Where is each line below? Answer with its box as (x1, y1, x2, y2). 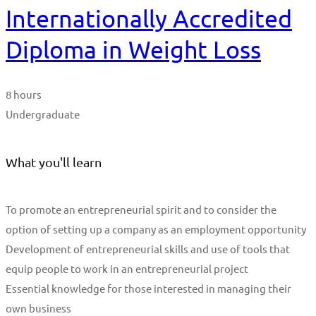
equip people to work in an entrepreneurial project (6, 262, 248, 276)
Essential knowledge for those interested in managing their (6, 281, 291, 296)
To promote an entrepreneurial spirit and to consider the (6, 202, 276, 217)
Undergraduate (6, 107, 80, 121)
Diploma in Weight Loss (6, 35, 261, 63)
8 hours (6, 87, 42, 102)
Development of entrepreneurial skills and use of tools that (6, 242, 290, 256)
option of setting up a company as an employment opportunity (6, 222, 306, 236)
